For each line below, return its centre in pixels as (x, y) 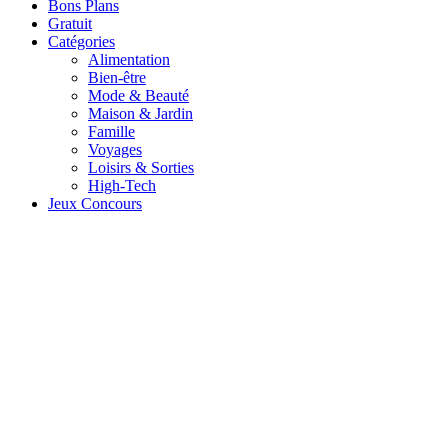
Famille (111, 131)
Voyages (115, 149)
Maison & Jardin (140, 113)
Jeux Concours (95, 203)
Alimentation (129, 59)
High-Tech (122, 185)
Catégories (81, 41)
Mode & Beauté (138, 95)
